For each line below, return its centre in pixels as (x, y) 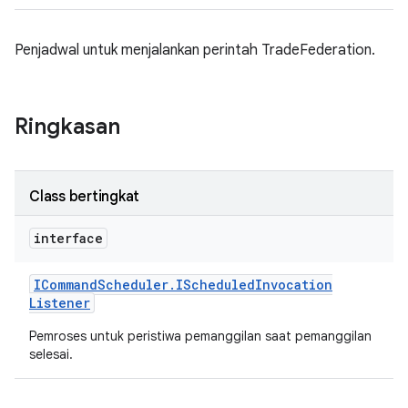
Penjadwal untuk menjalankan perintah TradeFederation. (195, 50)
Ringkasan (67, 127)
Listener (60, 303)
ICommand (66, 285)
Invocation (294, 285)
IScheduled (215, 285)
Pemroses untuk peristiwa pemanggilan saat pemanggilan (200, 336)
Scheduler (133, 285)
